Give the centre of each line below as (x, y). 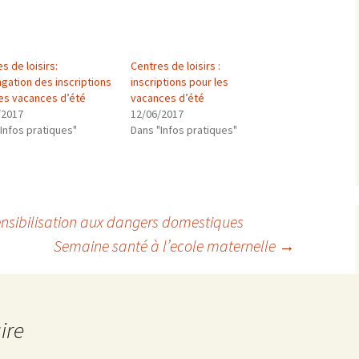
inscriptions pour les (179, 82)
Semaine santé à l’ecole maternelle (166, 246)
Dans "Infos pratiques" (184, 130)
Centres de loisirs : (175, 66)
